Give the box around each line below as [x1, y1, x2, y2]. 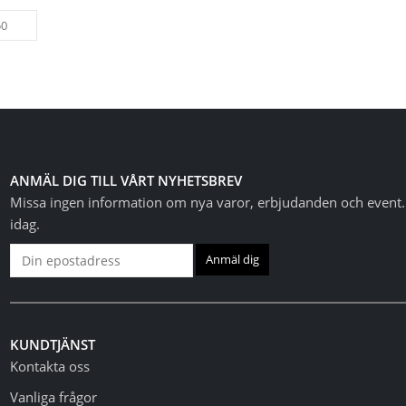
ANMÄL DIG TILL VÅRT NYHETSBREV [10, 170, 243, 189]
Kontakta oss [10, 356, 91, 375]
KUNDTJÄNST [10, 334, 96, 353]
